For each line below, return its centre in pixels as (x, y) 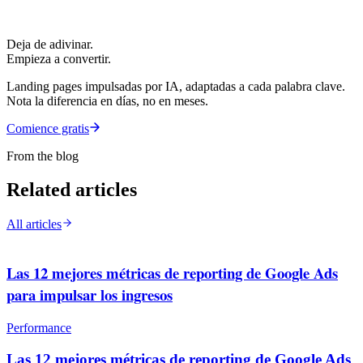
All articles (34, 224)
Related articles (72, 190)
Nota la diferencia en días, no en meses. (107, 100)
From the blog (43, 156)
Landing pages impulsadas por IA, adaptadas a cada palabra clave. (176, 86)
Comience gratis (48, 128)
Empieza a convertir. (59, 58)
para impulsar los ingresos (90, 295)
